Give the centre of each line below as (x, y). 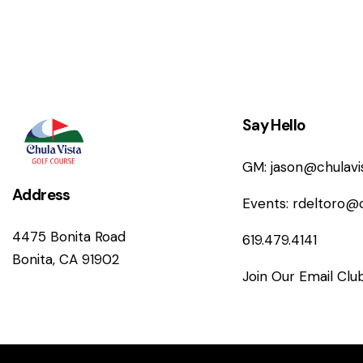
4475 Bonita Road (69, 236)
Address (41, 194)
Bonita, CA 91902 (66, 259)
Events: (267, 204)
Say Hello (274, 126)
